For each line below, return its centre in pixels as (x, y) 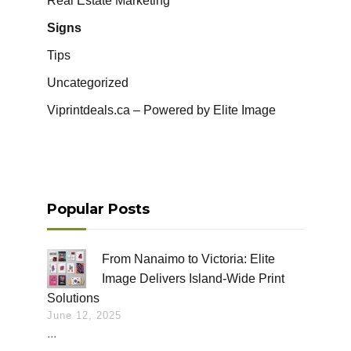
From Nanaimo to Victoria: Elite (188, 259)
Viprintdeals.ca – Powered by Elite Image (161, 110)
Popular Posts (98, 210)
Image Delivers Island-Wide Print (193, 279)
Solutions (73, 299)
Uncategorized (88, 83)
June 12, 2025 (84, 316)
